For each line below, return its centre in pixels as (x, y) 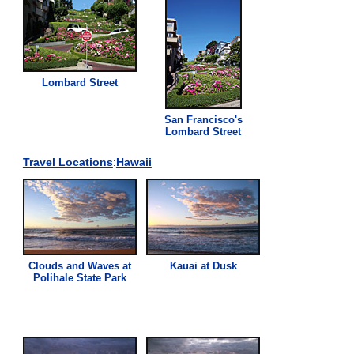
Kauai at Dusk (203, 265)
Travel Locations (68, 162)
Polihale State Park (80, 277)
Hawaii (134, 162)
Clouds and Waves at (80, 265)
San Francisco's (203, 119)
